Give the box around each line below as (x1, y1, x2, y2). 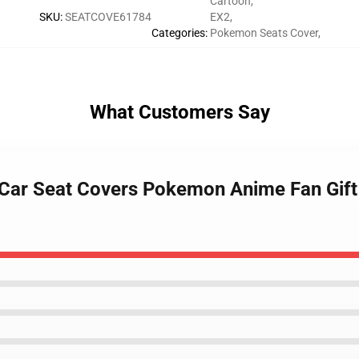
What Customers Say (89, 101, 270, 123)
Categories (151, 26, 205, 39)
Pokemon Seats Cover (209, 26, 318, 39)
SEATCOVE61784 (64, 10, 151, 23)
